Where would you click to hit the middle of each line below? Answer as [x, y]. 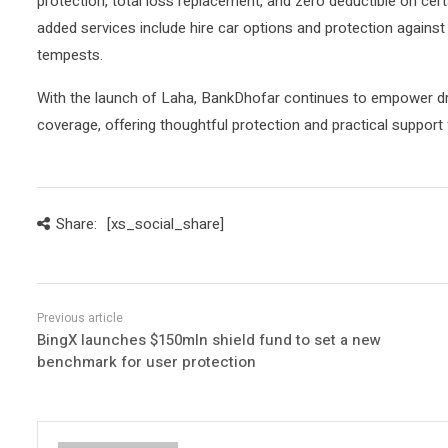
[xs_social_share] [165, 223]
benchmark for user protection [146, 361]
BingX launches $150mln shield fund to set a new [209, 339]
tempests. [70, 54]
